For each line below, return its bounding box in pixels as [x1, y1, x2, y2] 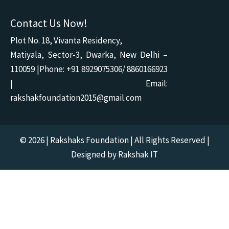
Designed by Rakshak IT [71, 149, 158, 161]
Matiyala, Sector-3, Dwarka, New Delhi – [10, 49, 168, 61]
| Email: [10, 78, 168, 89]
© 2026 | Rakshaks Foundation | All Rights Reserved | [19, 134, 210, 146]
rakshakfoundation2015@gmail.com [10, 92, 142, 104]
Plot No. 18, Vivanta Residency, [10, 35, 122, 47]
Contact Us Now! [10, 16, 87, 31]
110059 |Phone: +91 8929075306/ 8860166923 [10, 63, 168, 75]
